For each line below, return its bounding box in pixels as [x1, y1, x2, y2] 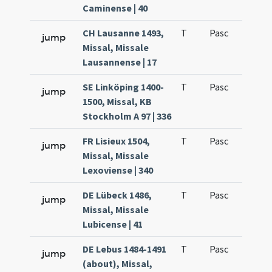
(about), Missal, [83, 257, 153, 270]
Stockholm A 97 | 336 [83, 110, 172, 122]
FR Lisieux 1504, [83, 135, 151, 147]
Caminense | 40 [83, 2, 148, 14]
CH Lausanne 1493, [83, 27, 165, 39]
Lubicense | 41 [83, 218, 143, 230]
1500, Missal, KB [83, 95, 152, 107]
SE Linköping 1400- [83, 81, 165, 93]
